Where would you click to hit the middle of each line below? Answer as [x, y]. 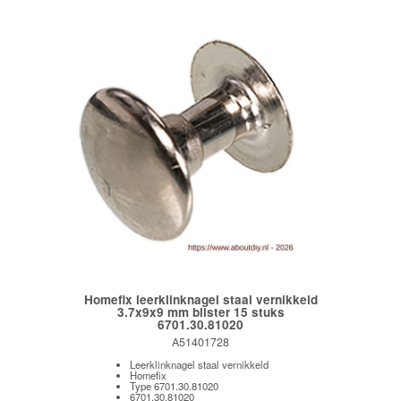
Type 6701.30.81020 [174, 385]
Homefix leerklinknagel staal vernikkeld [200, 299]
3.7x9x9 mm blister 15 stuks [200, 311]
